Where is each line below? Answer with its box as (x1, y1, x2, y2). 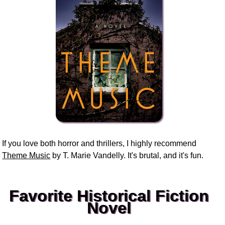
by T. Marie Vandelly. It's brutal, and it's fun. (50, 151, 204, 160)
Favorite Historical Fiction (9, 186, 209, 205)
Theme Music (2, 151, 51, 160)
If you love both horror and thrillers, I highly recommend (2, 139, 197, 148)
